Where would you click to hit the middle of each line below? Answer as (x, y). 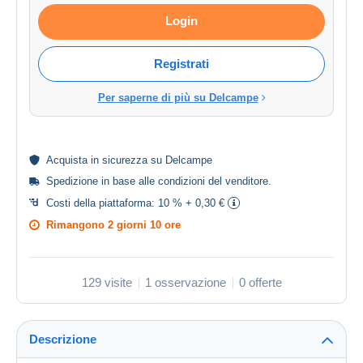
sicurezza (125, 160)
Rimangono (77, 225)
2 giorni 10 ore (144, 225)
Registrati (181, 64)
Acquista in (74, 160)
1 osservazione (185, 283)
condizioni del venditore (213, 181)
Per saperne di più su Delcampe (178, 98)
